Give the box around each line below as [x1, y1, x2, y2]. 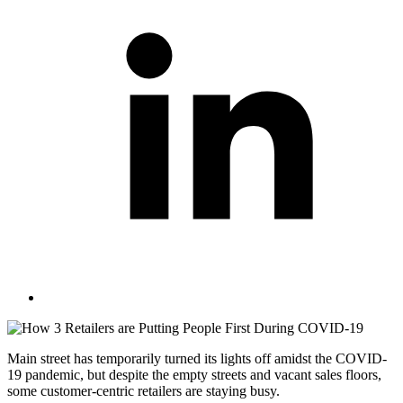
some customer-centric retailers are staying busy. [7, 382, 280, 399]
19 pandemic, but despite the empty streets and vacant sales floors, [7, 366, 381, 382]
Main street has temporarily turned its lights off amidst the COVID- [7, 350, 387, 366]
